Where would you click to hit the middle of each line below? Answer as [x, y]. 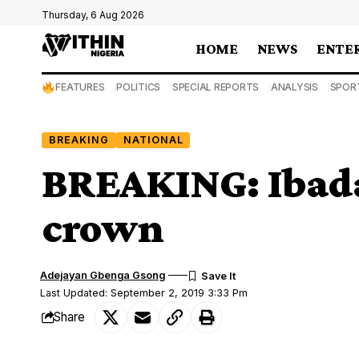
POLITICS [139, 87]
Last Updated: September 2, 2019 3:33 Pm [144, 292]
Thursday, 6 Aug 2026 [93, 15]
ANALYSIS [294, 87]
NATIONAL [153, 139]
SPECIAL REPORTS [216, 87]
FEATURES [80, 87]
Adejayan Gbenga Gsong [103, 275]
